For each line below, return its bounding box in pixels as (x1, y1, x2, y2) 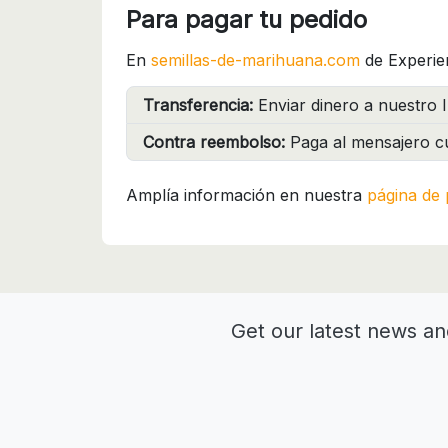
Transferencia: (143, 94, 253, 115)
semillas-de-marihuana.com (151, 49, 360, 70)
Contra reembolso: (143, 131, 285, 152)
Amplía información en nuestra (126, 184, 367, 205)
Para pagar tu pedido (126, 4, 367, 34)
